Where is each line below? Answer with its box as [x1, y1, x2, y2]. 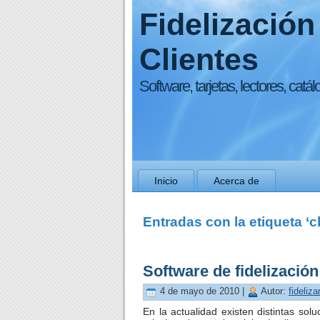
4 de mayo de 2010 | [157, 286, 247, 297]
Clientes [139, 42, 259, 76]
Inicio [154, 175, 178, 186]
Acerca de [214, 175, 259, 186]
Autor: [259, 286, 289, 297]
